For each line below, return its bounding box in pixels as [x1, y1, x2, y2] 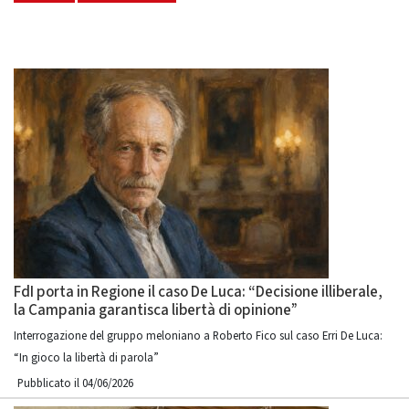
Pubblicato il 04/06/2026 [17, 375, 133, 392]
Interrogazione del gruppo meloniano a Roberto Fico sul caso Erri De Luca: [14, 328, 383, 344]
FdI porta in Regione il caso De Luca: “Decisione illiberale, [14, 281, 383, 303]
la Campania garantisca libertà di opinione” [14, 299, 298, 321]
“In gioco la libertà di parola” [14, 350, 159, 366]
